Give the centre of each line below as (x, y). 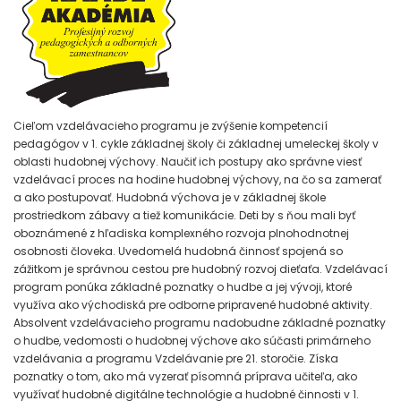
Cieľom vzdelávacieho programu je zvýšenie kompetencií (171, 126)
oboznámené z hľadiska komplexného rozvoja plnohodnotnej (181, 234)
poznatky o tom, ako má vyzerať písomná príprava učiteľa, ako (185, 377)
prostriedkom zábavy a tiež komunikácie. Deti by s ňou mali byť (184, 216)
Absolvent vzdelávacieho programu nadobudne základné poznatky (200, 323)
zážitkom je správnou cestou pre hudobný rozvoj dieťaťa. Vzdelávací (200, 269)
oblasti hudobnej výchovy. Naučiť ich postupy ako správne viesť (188, 162)
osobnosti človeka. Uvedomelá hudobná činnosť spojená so (178, 252)
